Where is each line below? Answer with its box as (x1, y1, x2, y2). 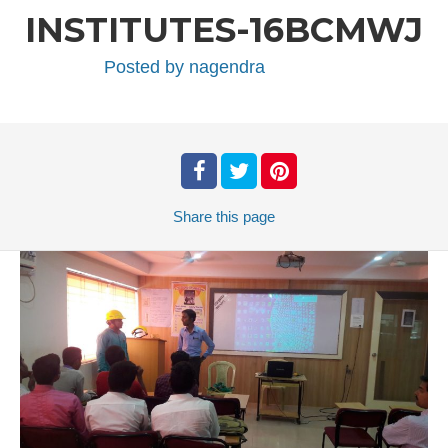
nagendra (188, 57, 265, 77)
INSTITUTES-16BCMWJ (25, 9, 423, 51)
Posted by (103, 57, 189, 77)
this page (216, 208, 275, 225)
